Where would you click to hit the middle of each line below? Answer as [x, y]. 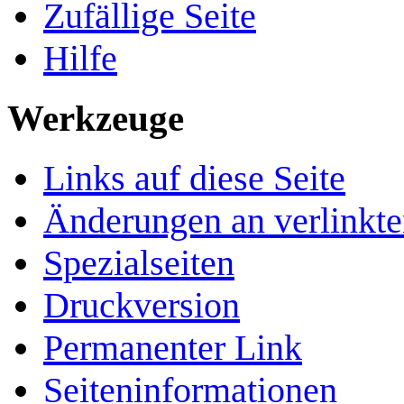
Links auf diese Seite [194, 178]
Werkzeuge [96, 119]
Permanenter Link [173, 347]
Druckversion [142, 305]
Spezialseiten [139, 262]
